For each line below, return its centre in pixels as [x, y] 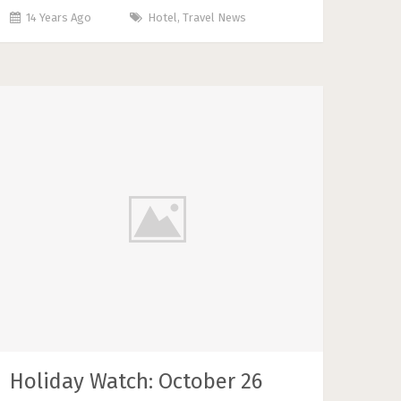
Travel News [215, 17]
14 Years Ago [59, 17]
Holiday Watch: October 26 [137, 381]
